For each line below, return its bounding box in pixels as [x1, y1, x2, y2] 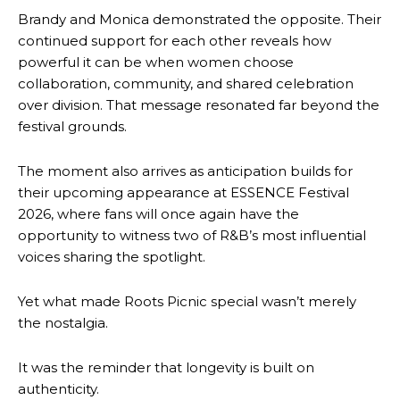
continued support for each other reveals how [18, 32, 331, 50]
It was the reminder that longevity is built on [18, 359, 314, 377]
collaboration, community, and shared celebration [18, 75, 354, 93]
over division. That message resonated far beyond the [18, 96, 379, 114]
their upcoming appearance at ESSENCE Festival [18, 184, 349, 202]
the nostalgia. [18, 314, 108, 332]
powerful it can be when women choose [18, 54, 294, 71]
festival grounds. [18, 118, 127, 136]
